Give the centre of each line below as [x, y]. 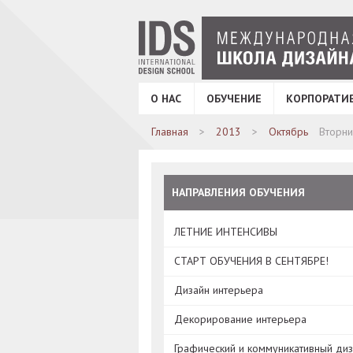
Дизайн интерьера [219, 290]
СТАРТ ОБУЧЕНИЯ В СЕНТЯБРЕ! [251, 261]
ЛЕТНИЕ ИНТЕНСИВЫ [226, 232]
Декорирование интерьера [240, 319]
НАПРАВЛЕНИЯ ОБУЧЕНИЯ [238, 192]
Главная [170, 132]
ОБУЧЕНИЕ [234, 98]
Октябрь [288, 132]
